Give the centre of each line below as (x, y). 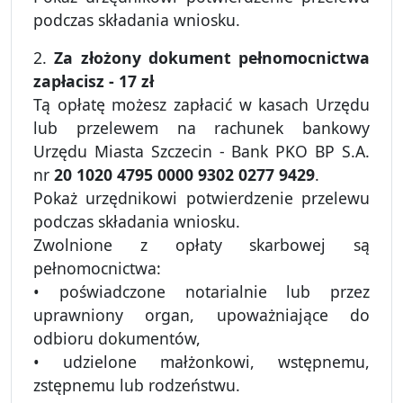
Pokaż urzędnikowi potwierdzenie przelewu (201, 198)
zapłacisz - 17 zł (94, 81)
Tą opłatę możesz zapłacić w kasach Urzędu (201, 105)
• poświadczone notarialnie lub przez (201, 292)
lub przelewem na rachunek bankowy (201, 128)
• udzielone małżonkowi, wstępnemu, (201, 362)
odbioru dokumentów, (117, 339)
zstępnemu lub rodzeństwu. (137, 385)
